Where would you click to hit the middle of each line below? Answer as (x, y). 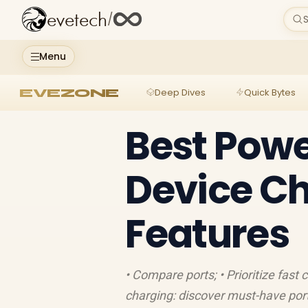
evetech (77, 20)
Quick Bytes (269, 92)
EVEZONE (69, 92)
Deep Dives (180, 92)
